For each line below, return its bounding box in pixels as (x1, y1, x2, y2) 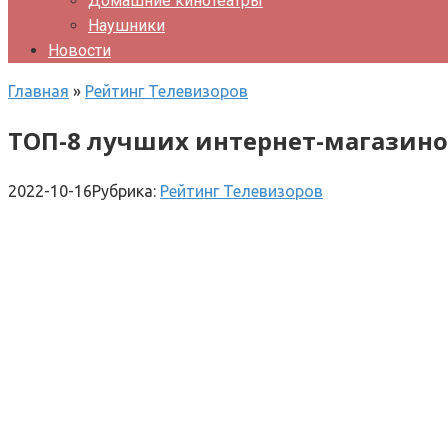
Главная (8, 82, 69, 100)
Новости (48, 41, 111, 60)
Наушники (88, 16, 165, 35)
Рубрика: (92, 181, 156, 200)
